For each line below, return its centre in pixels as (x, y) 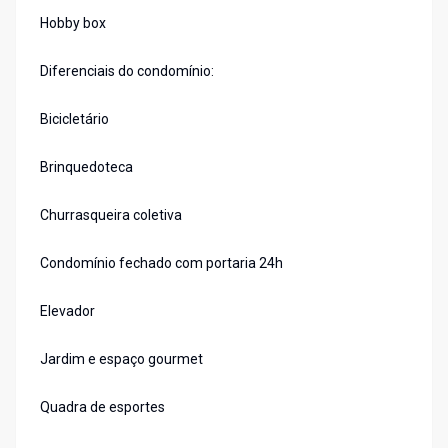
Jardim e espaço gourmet (121, 359)
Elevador (67, 311)
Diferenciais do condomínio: (127, 71)
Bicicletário (74, 119)
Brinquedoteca (86, 167)
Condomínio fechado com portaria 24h (161, 263)
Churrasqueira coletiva (111, 215)
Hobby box (73, 23)
